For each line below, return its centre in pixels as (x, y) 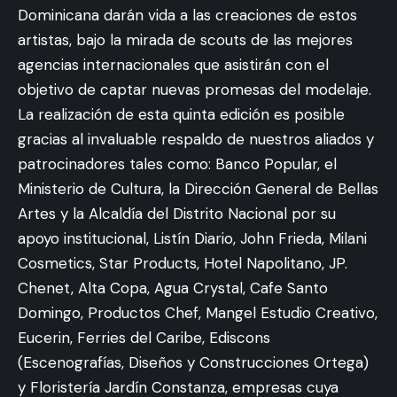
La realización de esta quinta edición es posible (181, 114)
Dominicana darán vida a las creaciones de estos (187, 15)
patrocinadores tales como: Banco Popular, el (177, 163)
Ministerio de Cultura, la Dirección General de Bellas (198, 188)
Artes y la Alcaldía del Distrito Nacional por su (177, 213)
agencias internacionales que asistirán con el (173, 64)
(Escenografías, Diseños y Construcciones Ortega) (193, 362)
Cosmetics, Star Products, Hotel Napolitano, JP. (183, 263)
